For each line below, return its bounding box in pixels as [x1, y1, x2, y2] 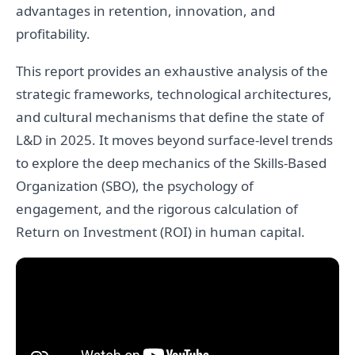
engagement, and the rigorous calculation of [16, 200, 298, 219]
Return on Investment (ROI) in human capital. [16, 223, 305, 242]
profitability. [16, 25, 90, 44]
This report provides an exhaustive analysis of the [16, 62, 328, 81]
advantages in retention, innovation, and [16, 2, 275, 21]
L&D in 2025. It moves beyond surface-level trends [16, 131, 333, 150]
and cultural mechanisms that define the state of [16, 108, 324, 127]
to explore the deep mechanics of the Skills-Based [16, 154, 326, 173]
